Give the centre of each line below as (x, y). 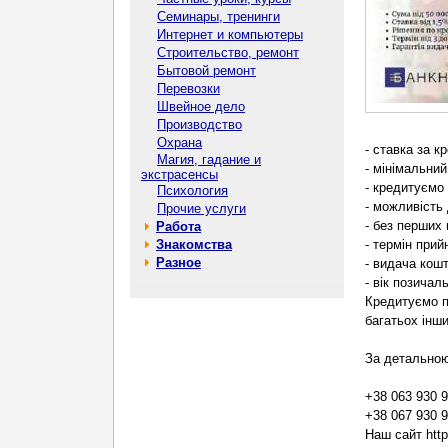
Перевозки (188, 88)
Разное (178, 262)
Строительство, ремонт (228, 52)
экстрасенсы (179, 174)
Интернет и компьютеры (230, 34)
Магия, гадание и (209, 159)
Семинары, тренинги (218, 16)
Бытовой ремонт (206, 70)
